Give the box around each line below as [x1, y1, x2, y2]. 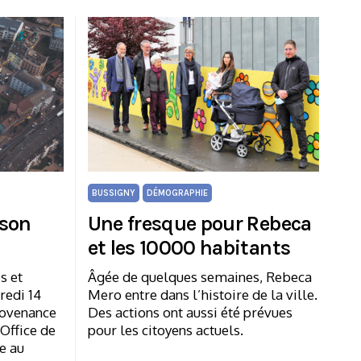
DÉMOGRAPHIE [146, 187, 208, 198]
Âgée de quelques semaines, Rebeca [87, 268, 312, 285]
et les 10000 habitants [87, 234, 291, 260]
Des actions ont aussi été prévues [87, 303, 293, 321]
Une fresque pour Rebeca [87, 210, 312, 236]
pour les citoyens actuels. [87, 321, 243, 338]
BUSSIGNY [91, 187, 135, 198]
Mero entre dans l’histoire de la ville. [87, 285, 317, 303]
